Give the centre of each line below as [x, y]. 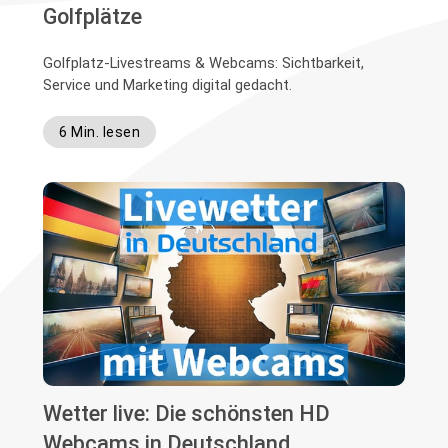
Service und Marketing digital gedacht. [168, 84]
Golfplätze [93, 16]
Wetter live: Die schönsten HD [187, 413]
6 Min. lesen [100, 131]
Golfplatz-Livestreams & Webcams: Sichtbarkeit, [204, 62]
